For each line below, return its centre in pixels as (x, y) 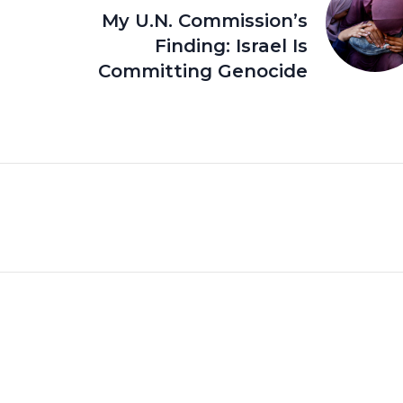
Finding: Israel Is (231, 45)
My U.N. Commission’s (204, 20)
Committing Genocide (202, 71)
